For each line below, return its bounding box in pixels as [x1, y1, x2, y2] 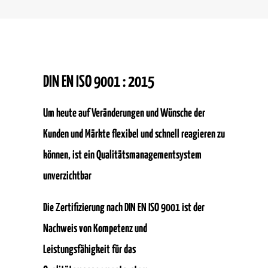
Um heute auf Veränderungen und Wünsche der [43, 108, 205, 119]
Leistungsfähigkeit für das [43, 244, 136, 255]
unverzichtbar [43, 170, 92, 182]
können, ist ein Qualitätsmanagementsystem [43, 150, 202, 161]
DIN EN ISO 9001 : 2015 [43, 74, 154, 90]
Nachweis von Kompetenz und [43, 223, 147, 234]
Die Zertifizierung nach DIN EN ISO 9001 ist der [43, 202, 205, 214]
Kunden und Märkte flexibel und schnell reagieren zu [43, 129, 225, 140]
